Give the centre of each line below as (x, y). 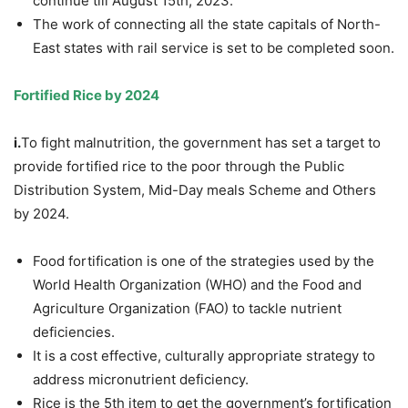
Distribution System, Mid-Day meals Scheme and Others (195, 190)
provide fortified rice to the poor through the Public (179, 167)
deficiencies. (74, 332)
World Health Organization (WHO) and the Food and (197, 285)
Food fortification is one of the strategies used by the (204, 261)
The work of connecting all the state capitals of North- (207, 25)
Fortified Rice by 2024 (87, 96)
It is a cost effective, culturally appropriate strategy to (204, 356)
